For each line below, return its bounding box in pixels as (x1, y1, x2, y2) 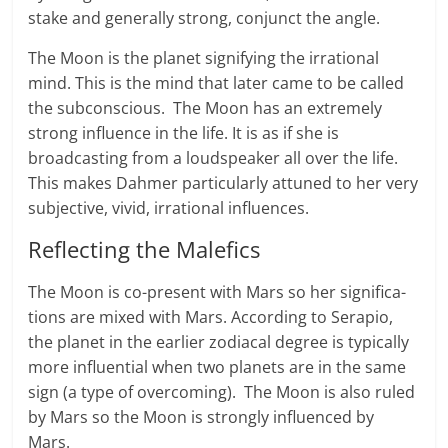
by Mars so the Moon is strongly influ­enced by (28, 406, 375, 429)
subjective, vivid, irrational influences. (28, 197, 310, 220)
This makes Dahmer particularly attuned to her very (28, 172, 419, 195)
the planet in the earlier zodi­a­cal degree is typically (28, 331, 410, 354)
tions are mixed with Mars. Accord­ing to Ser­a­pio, (28, 306, 394, 329)
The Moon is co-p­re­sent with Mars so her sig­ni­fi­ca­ (28, 281, 407, 304)
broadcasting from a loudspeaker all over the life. (28, 147, 399, 170)
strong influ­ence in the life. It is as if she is (28, 122, 340, 145)
